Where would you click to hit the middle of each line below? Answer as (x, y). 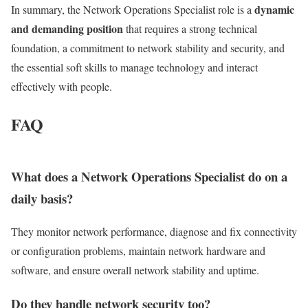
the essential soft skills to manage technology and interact (134, 67)
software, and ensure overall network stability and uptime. (135, 270)
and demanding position (67, 29)
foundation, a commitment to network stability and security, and (148, 48)
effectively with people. (62, 87)
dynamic (274, 10)
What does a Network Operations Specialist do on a (149, 176)
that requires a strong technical (190, 29)
